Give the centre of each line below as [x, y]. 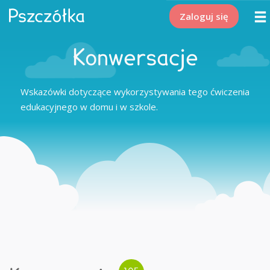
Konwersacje [135, 58]
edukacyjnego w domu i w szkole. [89, 107]
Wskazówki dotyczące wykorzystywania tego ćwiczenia [135, 92]
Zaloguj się [204, 16]
